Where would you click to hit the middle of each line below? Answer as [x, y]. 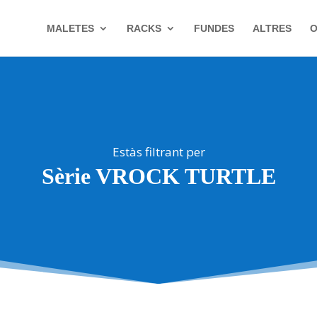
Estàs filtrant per [158, 151]
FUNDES [214, 28]
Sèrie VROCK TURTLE [158, 176]
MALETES [70, 28]
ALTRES [272, 28]
